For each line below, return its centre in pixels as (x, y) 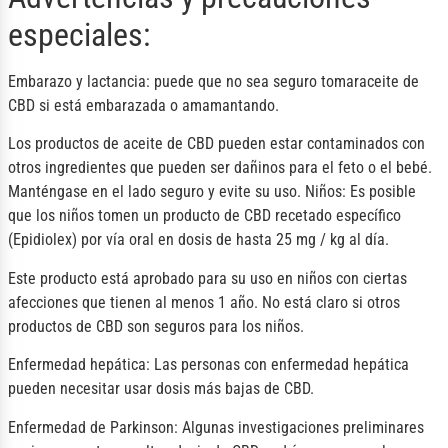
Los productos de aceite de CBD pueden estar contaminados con (216, 144)
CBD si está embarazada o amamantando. (143, 106)
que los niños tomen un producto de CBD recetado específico (204, 216)
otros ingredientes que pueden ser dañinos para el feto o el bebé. (220, 168)
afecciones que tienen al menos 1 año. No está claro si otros (204, 302)
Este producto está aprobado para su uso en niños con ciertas (207, 278)
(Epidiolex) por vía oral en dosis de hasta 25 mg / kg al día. (198, 240)
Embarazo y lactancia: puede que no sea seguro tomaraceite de (213, 82)
